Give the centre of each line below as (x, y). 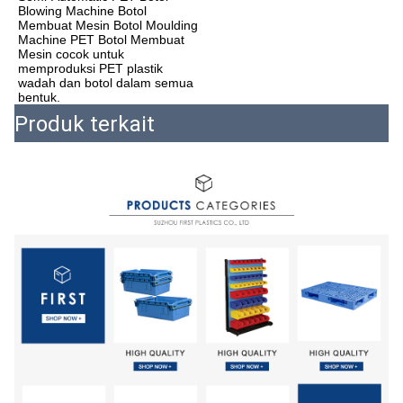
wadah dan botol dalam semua (106, 83)
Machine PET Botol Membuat (101, 40)
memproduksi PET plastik (90, 69)
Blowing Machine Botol (82, 11)
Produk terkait (85, 125)
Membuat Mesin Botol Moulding (108, 26)
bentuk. (39, 98)
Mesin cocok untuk (71, 54)
